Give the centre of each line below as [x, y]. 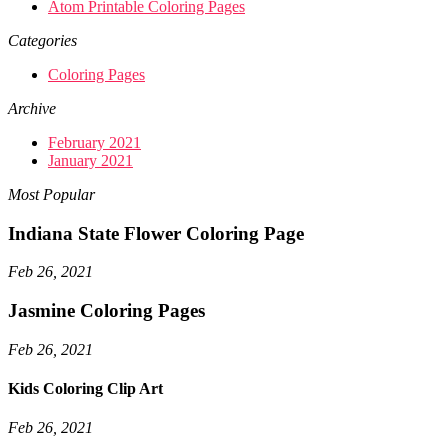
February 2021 [94, 143]
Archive [32, 109]
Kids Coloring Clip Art [85, 389]
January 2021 [90, 161]
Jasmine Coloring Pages [106, 311]
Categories [42, 41]
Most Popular [51, 195]
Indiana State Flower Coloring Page [156, 233]
